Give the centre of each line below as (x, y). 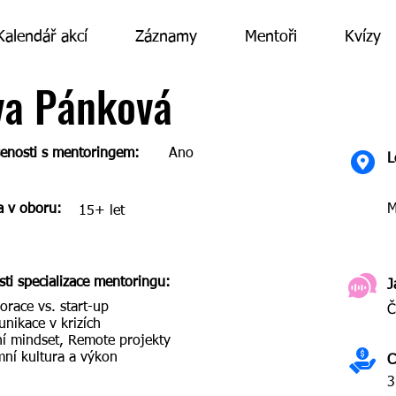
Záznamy (166, 37)
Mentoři (271, 37)
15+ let (102, 211)
